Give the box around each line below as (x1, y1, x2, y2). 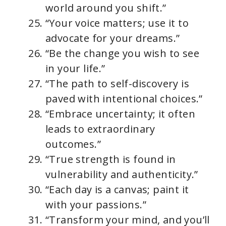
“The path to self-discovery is (45, 77, 189, 91)
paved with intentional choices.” (45, 92, 203, 106)
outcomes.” (45, 137, 101, 151)
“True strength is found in (45, 152, 176, 166)
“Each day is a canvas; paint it (45, 183, 189, 197)
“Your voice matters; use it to (45, 16, 189, 30)
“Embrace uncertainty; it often (45, 107, 195, 121)
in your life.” (45, 62, 105, 76)
